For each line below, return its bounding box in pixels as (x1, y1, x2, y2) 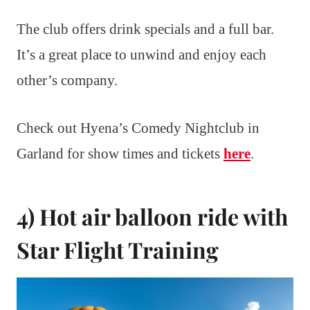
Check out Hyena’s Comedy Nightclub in (17, 119, 259, 136)
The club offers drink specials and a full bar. (17, 20, 274, 37)
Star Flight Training (17, 234, 219, 264)
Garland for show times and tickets (17, 145, 224, 162)
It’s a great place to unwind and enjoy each (17, 46, 266, 63)
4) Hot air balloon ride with (17, 201, 288, 231)
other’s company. (17, 71, 118, 89)
